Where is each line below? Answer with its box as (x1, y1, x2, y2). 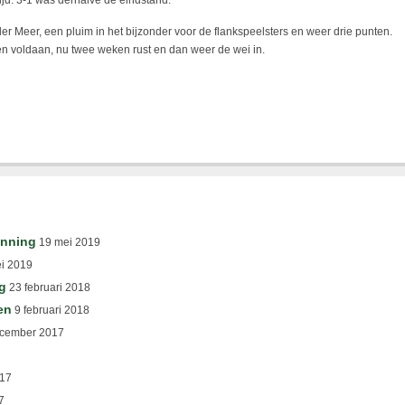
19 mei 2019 (36, 236, 100, 249)
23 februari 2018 (6, 281, 90, 294)
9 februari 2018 (12, 304, 89, 316)
